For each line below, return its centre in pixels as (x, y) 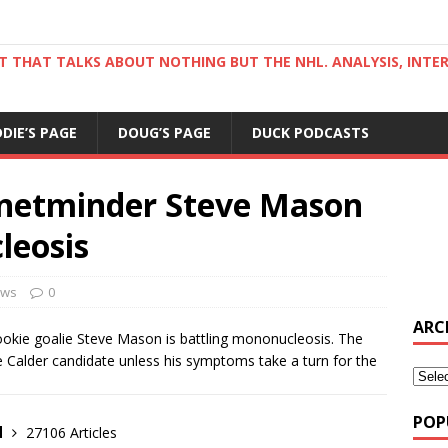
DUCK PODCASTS (310, 132)
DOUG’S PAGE (164, 132)
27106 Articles (71, 432)
